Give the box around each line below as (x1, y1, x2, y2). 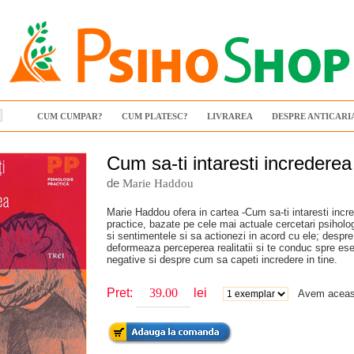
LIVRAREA (207, 111, 253, 121)
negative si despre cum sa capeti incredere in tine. (107, 254, 337, 265)
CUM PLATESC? (122, 111, 188, 121)
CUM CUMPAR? (37, 111, 103, 121)
